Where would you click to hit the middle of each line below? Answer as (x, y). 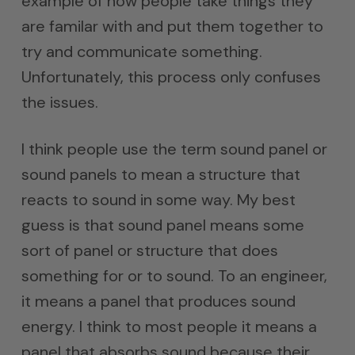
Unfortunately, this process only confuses (171, 77)
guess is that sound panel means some (162, 225)
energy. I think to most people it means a (169, 326)
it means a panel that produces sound (158, 301)
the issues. (59, 102)
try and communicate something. (141, 52)
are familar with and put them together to (172, 26)
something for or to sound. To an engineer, (174, 276)
